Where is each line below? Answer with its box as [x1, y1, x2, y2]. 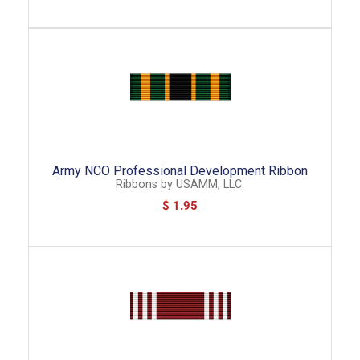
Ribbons [116, 177, 157, 191]
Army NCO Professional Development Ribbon [52, 163, 308, 179]
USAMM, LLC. [176, 177, 244, 191]
